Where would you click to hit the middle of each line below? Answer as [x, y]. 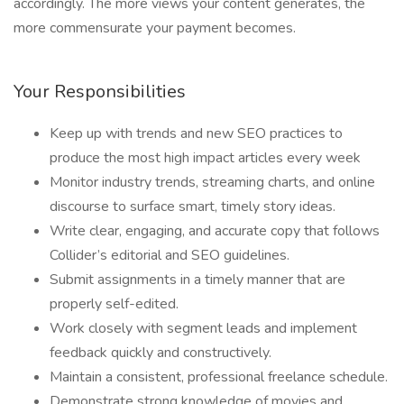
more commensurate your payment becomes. [155, 28]
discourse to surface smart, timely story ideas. [193, 207]
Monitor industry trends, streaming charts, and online [212, 182]
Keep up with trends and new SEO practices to [196, 133]
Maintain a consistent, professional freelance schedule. [219, 377]
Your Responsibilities [100, 92]
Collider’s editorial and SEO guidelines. [170, 255]
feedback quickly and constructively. [161, 353]
